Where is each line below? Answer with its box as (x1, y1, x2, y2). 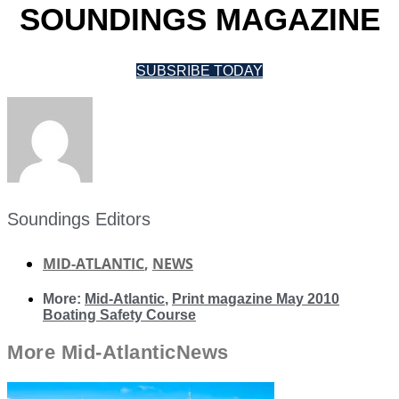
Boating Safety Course (43, 306, 196, 322)
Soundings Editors (7, 209, 151, 230)
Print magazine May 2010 (172, 290, 339, 306)
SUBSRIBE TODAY (136, 62, 263, 78)
